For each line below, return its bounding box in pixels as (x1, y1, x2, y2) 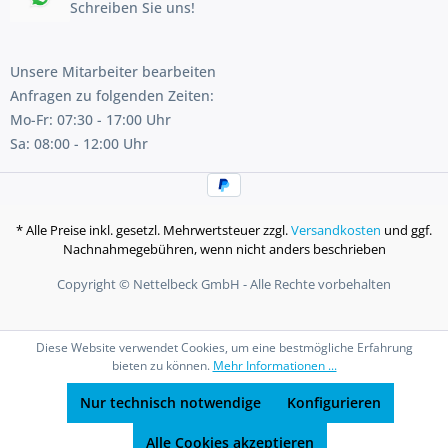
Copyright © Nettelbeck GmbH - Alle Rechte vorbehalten (57, 275, 391, 294)
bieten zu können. (111, 357, 213, 374)
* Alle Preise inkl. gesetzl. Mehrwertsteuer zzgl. (16, 221, 291, 240)
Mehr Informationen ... (212, 357, 337, 374)
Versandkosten (291, 221, 381, 240)
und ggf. (381, 221, 432, 240)
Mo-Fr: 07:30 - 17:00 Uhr (10, 110, 171, 130)
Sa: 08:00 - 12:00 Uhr (10, 134, 148, 154)
